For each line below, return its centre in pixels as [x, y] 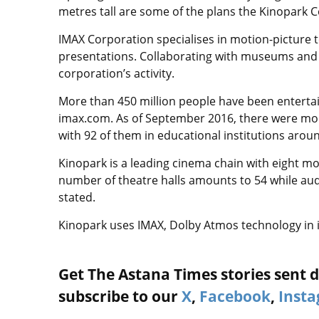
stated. [77, 197]
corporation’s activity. [116, 73]
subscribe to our [120, 296]
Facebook [235, 296]
